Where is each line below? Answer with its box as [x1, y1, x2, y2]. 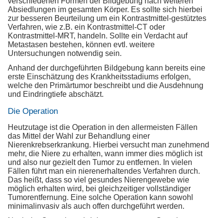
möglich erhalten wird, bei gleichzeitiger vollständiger [8, 184, 191, 193]
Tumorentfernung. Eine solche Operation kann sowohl [8, 193, 193, 201]
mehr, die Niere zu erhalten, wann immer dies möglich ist [8, 149, 202, 158]
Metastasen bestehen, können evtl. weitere [8, 40, 155, 49]
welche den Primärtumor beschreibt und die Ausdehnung [8, 81, 203, 90]
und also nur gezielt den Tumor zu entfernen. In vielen [8, 158, 192, 166]
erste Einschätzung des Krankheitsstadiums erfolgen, [8, 72, 191, 81]
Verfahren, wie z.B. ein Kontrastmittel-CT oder [8, 22, 165, 31]
